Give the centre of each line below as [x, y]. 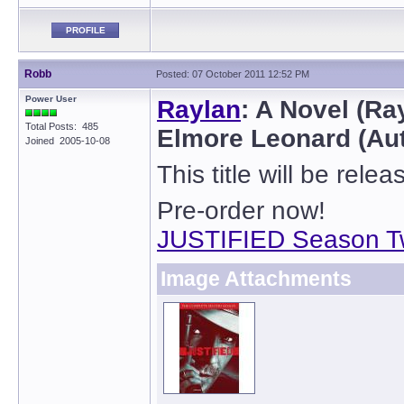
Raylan [199, 110]
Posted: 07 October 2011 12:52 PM [233, 74]
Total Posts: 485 [62, 126]
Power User [51, 99]
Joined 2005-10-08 [68, 141]
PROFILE [85, 30]
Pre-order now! [241, 211]
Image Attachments [256, 279]
